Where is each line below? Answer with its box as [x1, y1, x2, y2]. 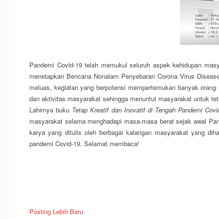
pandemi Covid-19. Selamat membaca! [29, 139, 139, 148]
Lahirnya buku [29, 105, 72, 114]
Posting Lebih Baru [29, 207, 83, 216]
